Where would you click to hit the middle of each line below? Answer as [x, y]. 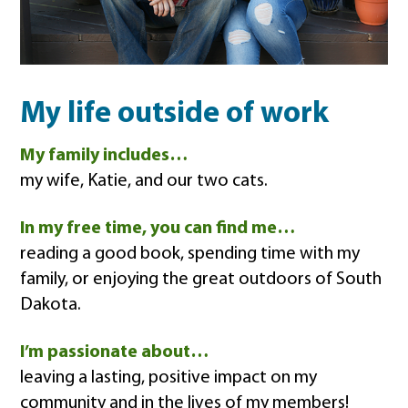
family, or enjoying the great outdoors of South [201, 279]
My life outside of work [175, 114]
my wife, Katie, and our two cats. [144, 181]
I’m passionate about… [115, 352]
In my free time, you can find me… [158, 228]
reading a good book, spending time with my [190, 254]
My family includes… [104, 155]
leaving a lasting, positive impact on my [169, 377]
